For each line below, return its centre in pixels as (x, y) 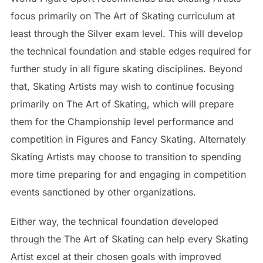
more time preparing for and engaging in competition (128, 174)
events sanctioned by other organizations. (103, 192)
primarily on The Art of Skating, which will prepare (122, 104)
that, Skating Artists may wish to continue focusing (122, 86)
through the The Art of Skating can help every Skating (129, 239)
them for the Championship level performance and (122, 121)
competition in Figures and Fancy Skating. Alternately (128, 139)
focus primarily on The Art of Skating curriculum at (122, 16)
